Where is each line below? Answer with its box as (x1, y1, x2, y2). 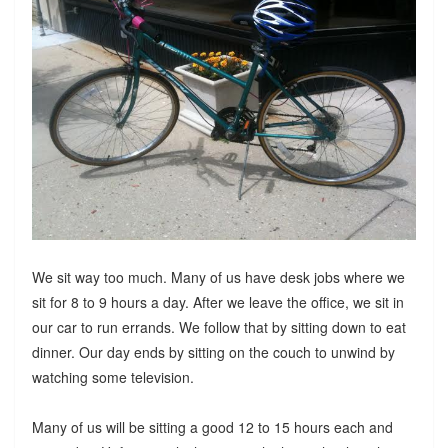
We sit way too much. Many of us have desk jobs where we (31, 266, 405, 287)
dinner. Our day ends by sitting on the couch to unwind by (31, 341, 395, 362)
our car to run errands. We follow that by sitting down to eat (31, 316, 406, 337)
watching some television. (31, 366, 194, 387)
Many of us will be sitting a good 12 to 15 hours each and (31, 416, 393, 437)
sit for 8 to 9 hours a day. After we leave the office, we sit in (31, 291, 404, 312)
